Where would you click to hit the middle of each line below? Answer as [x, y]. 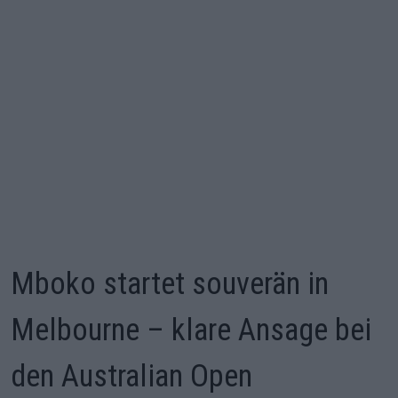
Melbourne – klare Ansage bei [191, 330]
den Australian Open [131, 376]
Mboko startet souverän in [170, 283]
